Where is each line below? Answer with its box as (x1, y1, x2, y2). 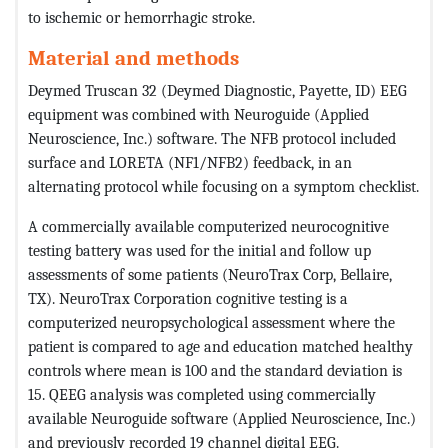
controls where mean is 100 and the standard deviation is (28, 360, 402, 380)
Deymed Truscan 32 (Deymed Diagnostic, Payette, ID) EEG (28, 80, 407, 100)
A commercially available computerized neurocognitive (28, 216, 389, 236)
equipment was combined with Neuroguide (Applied (28, 104, 369, 124)
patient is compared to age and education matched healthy (28, 336, 413, 356)
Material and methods (28, 45, 239, 70)
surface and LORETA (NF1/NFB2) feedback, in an (28, 152, 352, 172)
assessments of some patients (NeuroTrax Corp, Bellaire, (28, 264, 392, 284)
